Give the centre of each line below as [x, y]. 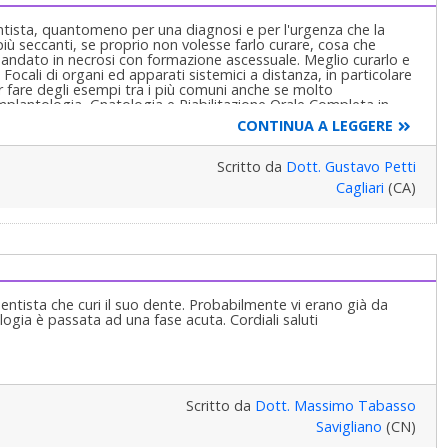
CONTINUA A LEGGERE [314, 126]
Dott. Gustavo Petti [350, 167]
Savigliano [348, 427]
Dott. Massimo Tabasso [335, 406]
